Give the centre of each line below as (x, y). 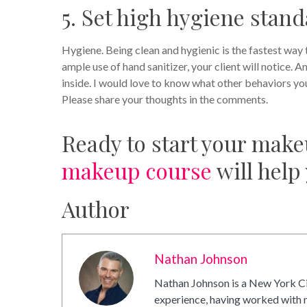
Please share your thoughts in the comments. (165, 99)
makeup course (137, 171)
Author (96, 209)
